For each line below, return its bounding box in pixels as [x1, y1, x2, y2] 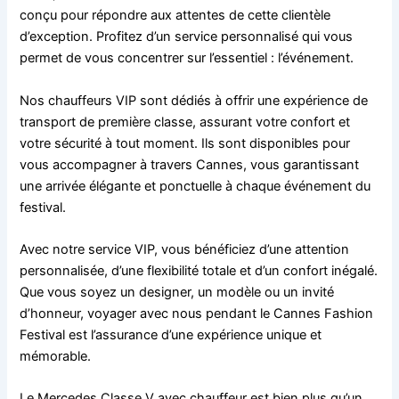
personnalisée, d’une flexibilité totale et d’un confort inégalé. [20, 263, 379, 279]
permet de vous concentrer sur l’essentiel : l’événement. [20, 50, 354, 67]
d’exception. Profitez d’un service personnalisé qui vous [20, 28, 354, 45]
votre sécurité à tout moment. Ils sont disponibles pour [20, 134, 351, 151]
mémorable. [20, 348, 92, 364]
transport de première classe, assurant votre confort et [20, 113, 351, 130]
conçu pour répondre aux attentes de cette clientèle [20, 7, 331, 24]
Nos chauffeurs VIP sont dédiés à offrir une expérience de [20, 92, 369, 109]
